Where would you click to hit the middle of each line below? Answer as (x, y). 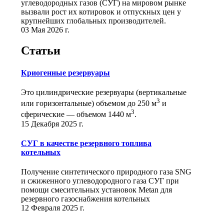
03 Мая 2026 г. (45, 29)
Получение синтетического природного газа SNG (106, 172)
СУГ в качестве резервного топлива (86, 143)
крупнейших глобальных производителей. (93, 20)
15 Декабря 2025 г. (52, 123)
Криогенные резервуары (65, 72)
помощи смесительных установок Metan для (96, 190)
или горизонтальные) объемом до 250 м (89, 103)
